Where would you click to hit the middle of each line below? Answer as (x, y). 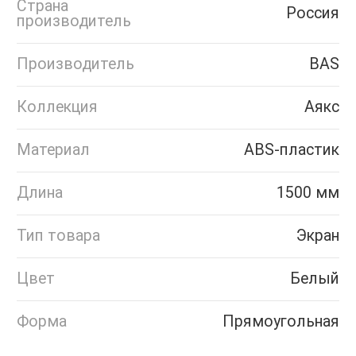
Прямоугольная (281, 321)
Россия (313, 13)
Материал (53, 149)
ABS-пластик (292, 149)
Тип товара (58, 235)
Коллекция (57, 106)
